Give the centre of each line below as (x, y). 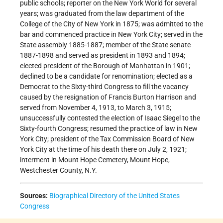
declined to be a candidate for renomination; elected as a (106, 76)
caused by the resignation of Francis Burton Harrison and (108, 97)
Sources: (34, 196)
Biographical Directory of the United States (114, 196)
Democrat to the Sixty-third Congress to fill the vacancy (104, 87)
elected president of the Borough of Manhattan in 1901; (105, 66)
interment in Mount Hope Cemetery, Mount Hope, (95, 160)
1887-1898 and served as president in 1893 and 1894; (103, 56)
